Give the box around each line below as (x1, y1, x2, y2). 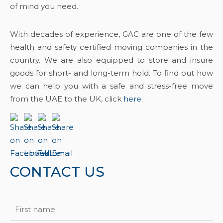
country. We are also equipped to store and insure (10, 55, 213, 65)
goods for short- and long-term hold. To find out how (10, 68, 213, 78)
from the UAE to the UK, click (10, 94, 123, 104)
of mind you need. (10, 1, 80, 11)
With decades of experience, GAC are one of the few (10, 29, 213, 39)
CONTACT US (10, 163, 105, 180)
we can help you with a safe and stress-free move (10, 81, 213, 91)
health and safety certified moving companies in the (10, 42, 213, 52)
